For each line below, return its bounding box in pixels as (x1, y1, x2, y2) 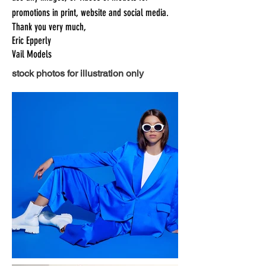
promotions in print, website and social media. (12, 7, 169, 18)
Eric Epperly (12, 34, 51, 46)
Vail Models (12, 48, 52, 60)
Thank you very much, (12, 21, 86, 33)
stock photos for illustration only (12, 68, 144, 79)
